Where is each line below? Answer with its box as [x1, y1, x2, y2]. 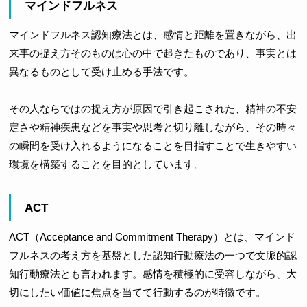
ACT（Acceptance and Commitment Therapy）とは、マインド [8, 231, 295, 243]
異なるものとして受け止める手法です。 [8, 66, 194, 78]
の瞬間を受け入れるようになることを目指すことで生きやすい [8, 140, 297, 152]
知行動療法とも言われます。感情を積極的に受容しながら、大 [8, 268, 297, 280]
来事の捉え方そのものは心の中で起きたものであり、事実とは [8, 47, 297, 60]
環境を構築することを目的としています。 [8, 158, 204, 171]
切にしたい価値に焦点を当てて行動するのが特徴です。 [8, 286, 266, 299]
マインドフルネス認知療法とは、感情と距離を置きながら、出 [8, 29, 297, 41]
